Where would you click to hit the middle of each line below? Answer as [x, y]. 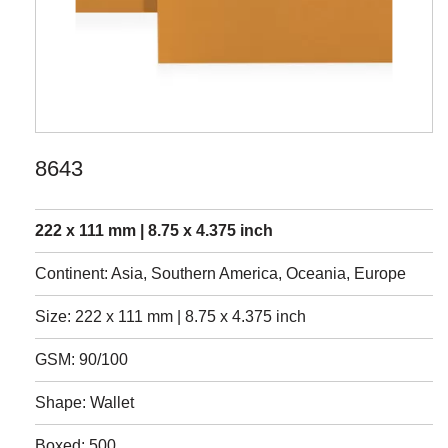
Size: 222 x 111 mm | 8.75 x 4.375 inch [170, 317]
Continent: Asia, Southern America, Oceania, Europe [220, 274]
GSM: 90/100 [81, 360]
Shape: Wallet [84, 403]
